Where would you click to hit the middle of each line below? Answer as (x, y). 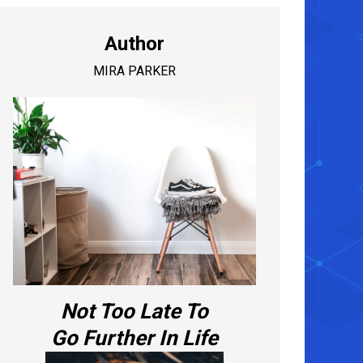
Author (135, 44)
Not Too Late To (135, 311)
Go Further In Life (135, 337)
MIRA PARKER (135, 71)
